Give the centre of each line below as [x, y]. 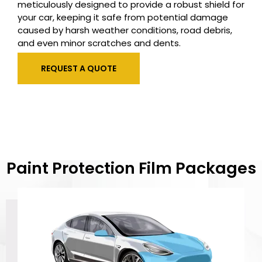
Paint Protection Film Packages [131, 168]
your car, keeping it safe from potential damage [123, 18]
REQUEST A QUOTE [79, 68]
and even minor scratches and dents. [99, 43]
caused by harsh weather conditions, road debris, [125, 30]
